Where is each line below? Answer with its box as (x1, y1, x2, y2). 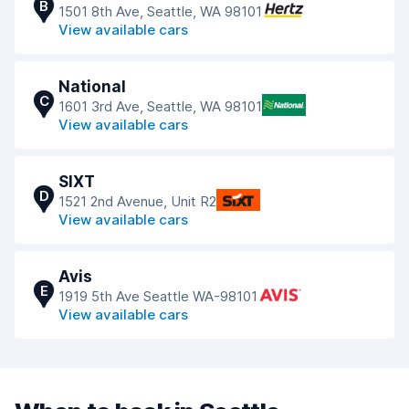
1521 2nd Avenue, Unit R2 (58, 193, 216, 210)
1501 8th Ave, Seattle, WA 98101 (58, 3, 262, 20)
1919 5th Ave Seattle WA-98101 (58, 288, 257, 305)
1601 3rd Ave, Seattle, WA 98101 (58, 98, 262, 115)
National (58, 78, 126, 96)
